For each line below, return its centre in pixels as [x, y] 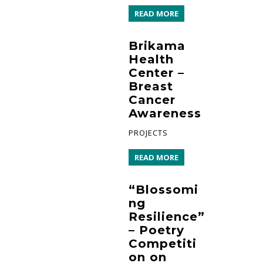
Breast [151, 86]
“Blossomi [163, 189]
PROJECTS [148, 132]
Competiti [163, 243]
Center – [156, 73]
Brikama [157, 45]
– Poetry [156, 230]
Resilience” [167, 216]
